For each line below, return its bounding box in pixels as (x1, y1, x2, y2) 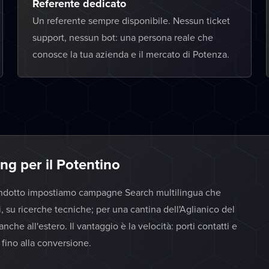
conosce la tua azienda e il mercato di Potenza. (32, 47, 230, 61)
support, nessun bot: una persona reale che (32, 31, 214, 44)
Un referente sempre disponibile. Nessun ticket (32, 14, 231, 27)
